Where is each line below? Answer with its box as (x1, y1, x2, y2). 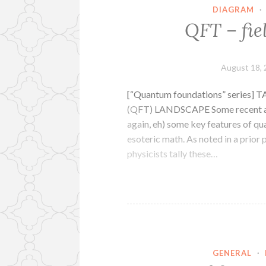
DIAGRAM (212, 5, 254, 15)
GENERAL (212, 248, 252, 258)
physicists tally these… (127, 147, 218, 159)
